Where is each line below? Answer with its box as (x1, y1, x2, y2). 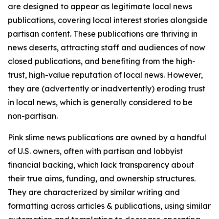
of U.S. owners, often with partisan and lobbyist (8, 146, 183, 156)
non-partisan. (8, 111, 58, 121)
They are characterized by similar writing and (8, 187, 180, 197)
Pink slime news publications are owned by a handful (8, 132, 206, 142)
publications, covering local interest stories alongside (8, 15, 208, 25)
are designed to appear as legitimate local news (8, 1, 192, 11)
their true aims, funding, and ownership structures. (8, 174, 196, 183)
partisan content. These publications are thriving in (8, 29, 197, 39)
